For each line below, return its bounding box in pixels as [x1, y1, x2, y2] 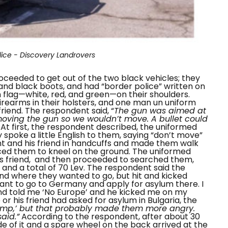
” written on [159, 80, 205, 92]
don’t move [154, 129, 199, 141]
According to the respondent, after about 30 [21, 210, 200, 222]
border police [104, 80, 159, 92]
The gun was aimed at [114, 104, 206, 117]
